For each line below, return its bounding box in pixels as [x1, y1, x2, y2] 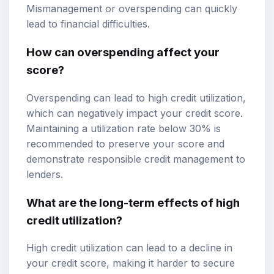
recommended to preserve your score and [26, 137, 224, 150]
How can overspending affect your [26, 45, 220, 60]
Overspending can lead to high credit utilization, [26, 91, 246, 104]
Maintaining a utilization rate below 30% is [26, 122, 221, 135]
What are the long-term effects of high [26, 195, 240, 210]
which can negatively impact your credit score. [26, 106, 243, 119]
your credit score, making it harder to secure [26, 257, 235, 270]
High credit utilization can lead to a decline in [26, 242, 232, 254]
